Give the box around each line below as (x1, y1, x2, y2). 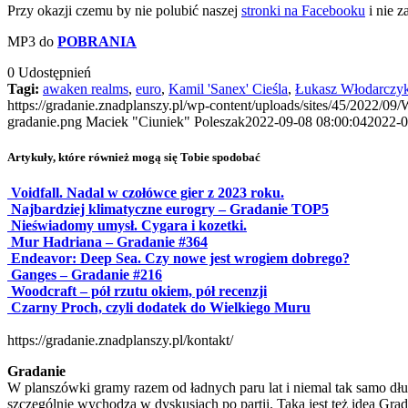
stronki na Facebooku (241, 2, 365, 18)
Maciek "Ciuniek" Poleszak (86, 113, 245, 129)
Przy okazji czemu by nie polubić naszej (7, 2, 241, 18)
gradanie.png (7, 113, 82, 129)
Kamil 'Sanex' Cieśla (168, 80, 288, 97)
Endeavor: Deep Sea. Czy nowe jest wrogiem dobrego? (11, 250, 350, 267)
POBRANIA (57, 33, 137, 49)
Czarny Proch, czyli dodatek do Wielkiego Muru (11, 300, 311, 316)
